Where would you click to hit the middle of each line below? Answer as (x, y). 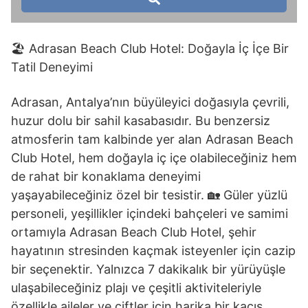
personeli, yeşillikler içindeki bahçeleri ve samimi (150, 213)
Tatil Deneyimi (52, 67)
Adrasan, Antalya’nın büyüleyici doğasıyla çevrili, (150, 102)
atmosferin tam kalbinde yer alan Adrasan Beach (152, 139)
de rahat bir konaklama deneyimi (106, 176)
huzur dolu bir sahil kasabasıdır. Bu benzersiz (141, 121)
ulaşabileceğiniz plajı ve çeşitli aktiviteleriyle (136, 288)
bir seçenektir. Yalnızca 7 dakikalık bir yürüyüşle (148, 269)
